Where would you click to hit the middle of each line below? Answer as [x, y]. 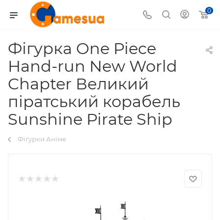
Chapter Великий [78, 84]
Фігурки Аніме [42, 139]
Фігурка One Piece [82, 48]
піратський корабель [94, 101]
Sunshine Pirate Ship [90, 119]
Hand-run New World [93, 66]
